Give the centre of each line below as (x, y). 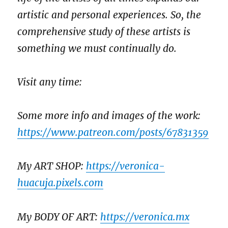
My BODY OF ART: (59, 217)
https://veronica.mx (145, 217)
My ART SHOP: (52, 166)
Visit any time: (50, 82)
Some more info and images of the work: (109, 116)
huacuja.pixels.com (61, 183)
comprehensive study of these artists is (104, 31)
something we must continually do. (100, 48)
